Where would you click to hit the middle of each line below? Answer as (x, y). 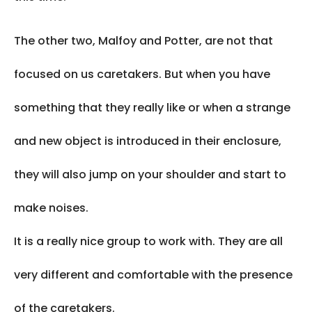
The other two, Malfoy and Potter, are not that (143, 41)
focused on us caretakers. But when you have (142, 74)
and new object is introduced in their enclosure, (148, 141)
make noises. (51, 208)
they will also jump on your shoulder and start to (150, 174)
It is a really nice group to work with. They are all (148, 241)
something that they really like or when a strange (152, 108)
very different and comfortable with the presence (153, 275)
